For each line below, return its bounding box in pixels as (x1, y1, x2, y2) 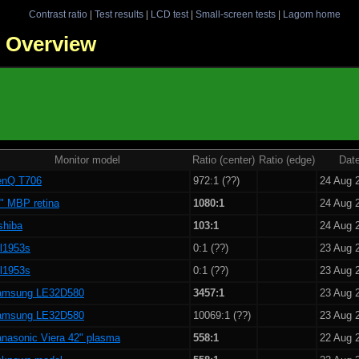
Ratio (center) (192, 153, 255, 166)
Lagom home (282, 9, 341, 19)
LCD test (150, 9, 188, 19)
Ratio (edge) (258, 153, 315, 166)
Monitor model (54, 153, 120, 166)
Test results (94, 9, 143, 19)
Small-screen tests (195, 9, 276, 19)
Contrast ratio (28, 9, 87, 19)
